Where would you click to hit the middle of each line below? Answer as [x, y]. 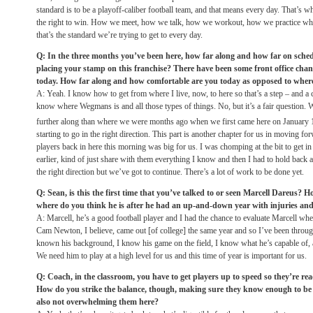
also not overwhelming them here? [97, 302]
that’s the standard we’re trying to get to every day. [119, 35]
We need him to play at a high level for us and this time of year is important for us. [172, 256]
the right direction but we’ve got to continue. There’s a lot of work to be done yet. [170, 172]
